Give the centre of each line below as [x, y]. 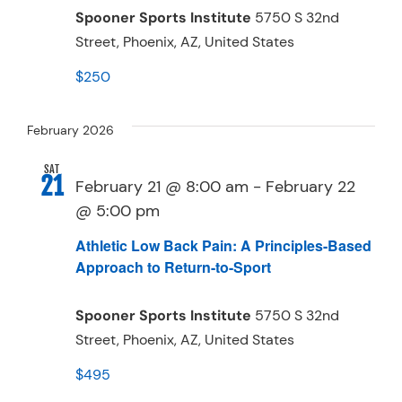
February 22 [310, 186]
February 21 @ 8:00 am [162, 186]
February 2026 [70, 130]
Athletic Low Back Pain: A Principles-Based [223, 245]
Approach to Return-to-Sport [173, 267]
